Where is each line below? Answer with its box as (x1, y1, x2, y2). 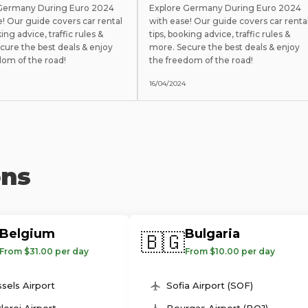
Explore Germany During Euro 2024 (149, 2, 301, 13)
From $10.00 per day (185, 246, 275, 256)
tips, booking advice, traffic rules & (149, 28, 290, 39)
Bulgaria (185, 226, 240, 241)
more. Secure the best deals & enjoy (149, 41, 300, 52)
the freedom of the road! (149, 54, 253, 65)
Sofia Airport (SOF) (166, 280, 253, 291)
